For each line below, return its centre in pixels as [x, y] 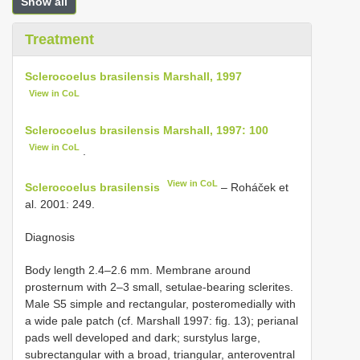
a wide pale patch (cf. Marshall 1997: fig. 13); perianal [162, 320]
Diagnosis [50, 237]
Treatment [59, 39]
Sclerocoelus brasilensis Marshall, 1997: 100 [147, 130]
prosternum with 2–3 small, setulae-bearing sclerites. [159, 286]
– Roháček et [254, 187]
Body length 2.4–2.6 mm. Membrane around [138, 270]
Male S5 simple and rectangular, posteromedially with [160, 303]
